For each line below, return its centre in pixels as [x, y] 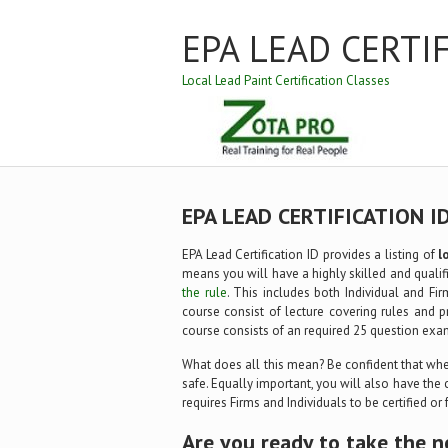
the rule [204, 292]
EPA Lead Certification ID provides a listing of [310, 254]
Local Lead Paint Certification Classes [286, 80]
